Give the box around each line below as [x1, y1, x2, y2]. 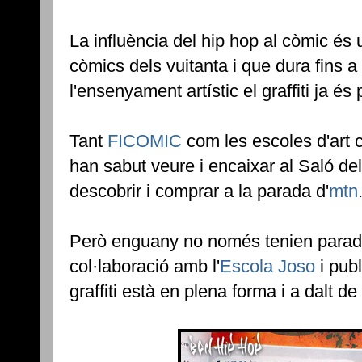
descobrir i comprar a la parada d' [69, 181, 329, 202]
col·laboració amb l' [69, 256, 220, 277]
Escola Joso [220, 256, 315, 277]
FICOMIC [107, 131, 182, 152]
